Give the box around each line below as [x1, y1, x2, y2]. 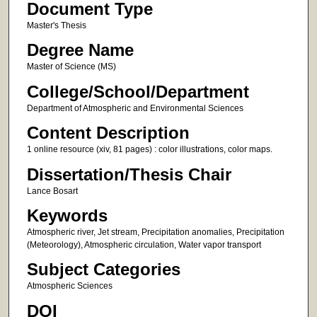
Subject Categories [26, 260, 180, 279]
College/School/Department [26, 81, 249, 101]
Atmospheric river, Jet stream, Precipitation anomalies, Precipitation [26, 227, 284, 238]
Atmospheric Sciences [26, 281, 113, 292]
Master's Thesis [26, 20, 86, 30]
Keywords [26, 206, 108, 226]
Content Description [26, 123, 190, 143]
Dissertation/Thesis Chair [26, 164, 231, 184]
